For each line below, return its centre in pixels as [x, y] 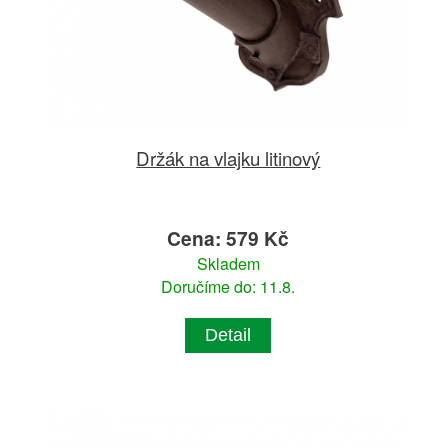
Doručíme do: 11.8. [228, 286]
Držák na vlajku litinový [228, 157]
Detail [228, 334]
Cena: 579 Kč [228, 237]
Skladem [228, 263]
